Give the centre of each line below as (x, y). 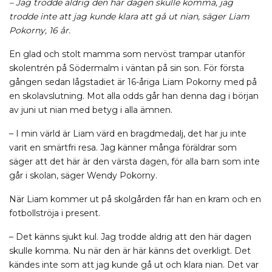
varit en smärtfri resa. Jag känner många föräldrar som (123, 148)
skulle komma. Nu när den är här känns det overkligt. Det (130, 251)
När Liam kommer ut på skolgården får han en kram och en (135, 199)
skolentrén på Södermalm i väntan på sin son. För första (127, 68)
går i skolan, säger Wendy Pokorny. (83, 175)
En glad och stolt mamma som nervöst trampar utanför (127, 54)
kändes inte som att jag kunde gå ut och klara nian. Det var (134, 265)
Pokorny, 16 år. (40, 30)
